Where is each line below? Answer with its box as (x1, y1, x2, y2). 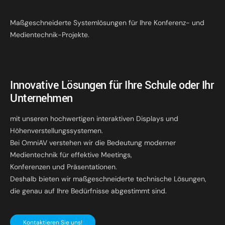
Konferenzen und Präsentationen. (10, 162, 117, 172)
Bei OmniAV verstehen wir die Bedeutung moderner (10, 138, 176, 148)
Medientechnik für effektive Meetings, (10, 150, 132, 160)
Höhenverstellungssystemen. (10, 126, 103, 136)
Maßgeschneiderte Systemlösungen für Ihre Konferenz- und (10, 18, 204, 27)
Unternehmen (10, 90, 73, 107)
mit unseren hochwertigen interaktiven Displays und (10, 114, 178, 124)
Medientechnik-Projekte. (10, 30, 89, 39)
